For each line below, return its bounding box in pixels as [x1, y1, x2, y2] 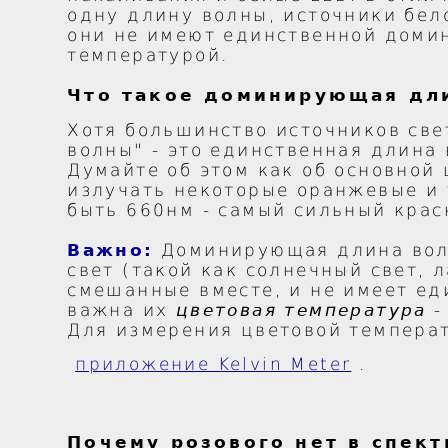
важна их [67, 300, 176, 321]
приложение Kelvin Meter [75, 354, 352, 375]
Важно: [67, 240, 154, 261]
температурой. [67, 45, 229, 66]
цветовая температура [175, 300, 427, 321]
